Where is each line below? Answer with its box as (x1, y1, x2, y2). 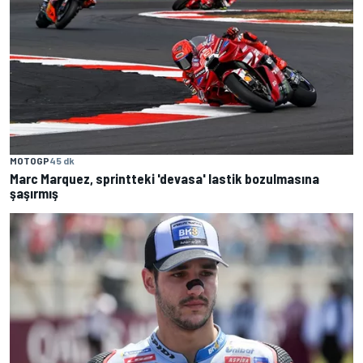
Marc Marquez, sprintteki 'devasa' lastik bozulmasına (10, 169, 319, 186)
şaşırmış (10, 184, 58, 201)
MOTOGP (10, 154, 49, 166)
